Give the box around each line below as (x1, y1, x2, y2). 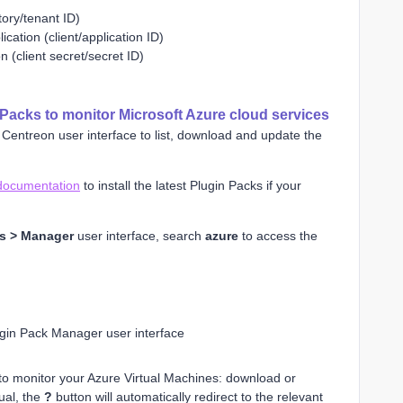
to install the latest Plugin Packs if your (80, 177, 301, 193)
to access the (238, 228, 318, 243)
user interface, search (74, 228, 205, 243)
